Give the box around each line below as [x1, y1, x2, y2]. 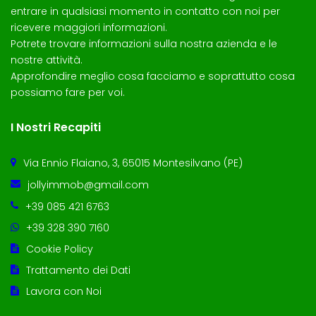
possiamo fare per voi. [11, 85, 125, 100]
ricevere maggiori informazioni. [11, 20, 167, 35]
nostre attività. [11, 53, 83, 68]
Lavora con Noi [26, 284, 102, 299]
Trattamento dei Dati [26, 263, 130, 278]
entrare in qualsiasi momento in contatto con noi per [11, 4, 280, 19]
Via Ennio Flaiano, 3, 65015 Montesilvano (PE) [23, 156, 243, 171]
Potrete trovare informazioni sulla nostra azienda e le [11, 37, 277, 51]
